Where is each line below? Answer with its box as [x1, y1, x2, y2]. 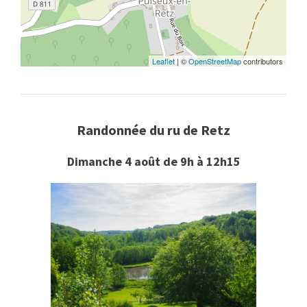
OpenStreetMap [188, 56, 241, 66]
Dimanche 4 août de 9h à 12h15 [66, 153, 241, 169]
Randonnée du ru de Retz [77, 121, 230, 138]
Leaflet [152, 56, 175, 66]
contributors [241, 56, 283, 66]
